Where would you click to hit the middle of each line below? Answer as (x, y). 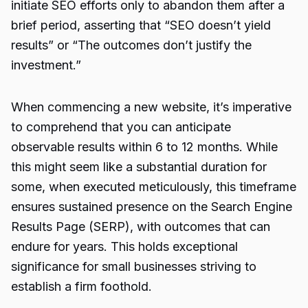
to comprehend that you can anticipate (121, 127)
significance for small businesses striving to (134, 266)
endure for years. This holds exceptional (124, 246)
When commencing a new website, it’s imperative (151, 107)
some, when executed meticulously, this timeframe (154, 187)
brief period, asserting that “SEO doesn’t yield (141, 25)
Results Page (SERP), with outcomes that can (141, 227)
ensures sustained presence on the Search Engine (152, 207)
